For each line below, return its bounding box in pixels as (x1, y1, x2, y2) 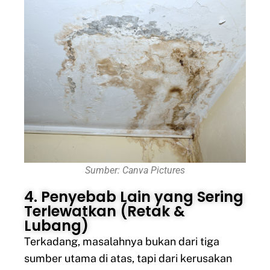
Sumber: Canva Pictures (85, 165, 185, 177)
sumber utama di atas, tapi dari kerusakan (24, 252, 232, 265)
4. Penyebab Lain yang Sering (24, 187, 243, 207)
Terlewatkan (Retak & (24, 201, 185, 222)
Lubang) (24, 216, 89, 236)
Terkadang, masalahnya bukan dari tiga (24, 235, 219, 248)
